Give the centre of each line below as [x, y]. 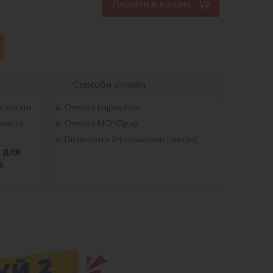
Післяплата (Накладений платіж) [130, 140]
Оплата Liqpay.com [102, 108]
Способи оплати [109, 85]
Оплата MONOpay [101, 124]
